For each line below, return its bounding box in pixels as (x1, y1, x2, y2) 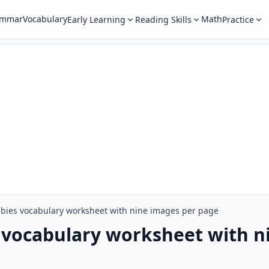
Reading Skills (134, 14, 192, 25)
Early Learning (67, 14, 125, 25)
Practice (222, 14, 254, 25)
